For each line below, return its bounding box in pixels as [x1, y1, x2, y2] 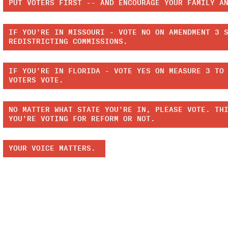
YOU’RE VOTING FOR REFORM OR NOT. [8, 115, 155, 124]
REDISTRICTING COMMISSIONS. [8, 37, 128, 46]
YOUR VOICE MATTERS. [8, 144, 100, 153]
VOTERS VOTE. [8, 76, 64, 85]
